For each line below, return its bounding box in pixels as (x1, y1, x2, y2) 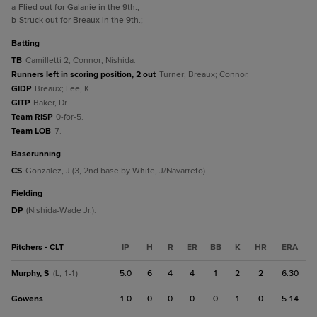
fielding (16, 188, 42, 199)
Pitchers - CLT (11, 242, 64, 253)
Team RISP (11, 112, 52, 122)
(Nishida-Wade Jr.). (26, 205, 96, 216)
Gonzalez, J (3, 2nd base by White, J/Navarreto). (25, 166, 207, 176)
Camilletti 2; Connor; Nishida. (25, 55, 136, 66)
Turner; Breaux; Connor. (159, 69, 249, 80)
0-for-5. (56, 112, 83, 122)
